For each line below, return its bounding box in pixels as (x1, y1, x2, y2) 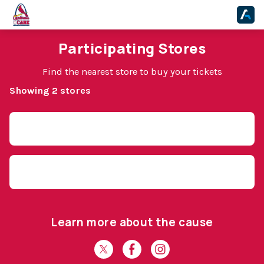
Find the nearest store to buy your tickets (42, 65, 222, 77)
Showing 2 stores (9, 84, 91, 96)
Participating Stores (58, 38, 206, 58)
